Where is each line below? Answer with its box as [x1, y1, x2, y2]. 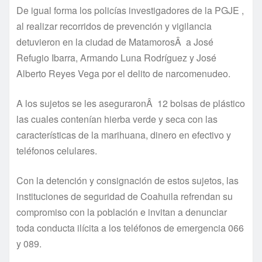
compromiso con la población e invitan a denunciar [16, 205, 227, 219]
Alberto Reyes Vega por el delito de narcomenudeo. [16, 66, 230, 80]
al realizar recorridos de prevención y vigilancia [16, 19, 212, 33]
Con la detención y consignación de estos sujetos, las [16, 173, 239, 187]
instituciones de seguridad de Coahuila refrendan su [16, 189, 233, 203]
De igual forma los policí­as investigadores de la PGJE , [16, 3, 244, 17]
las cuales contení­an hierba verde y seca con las [16, 112, 218, 126]
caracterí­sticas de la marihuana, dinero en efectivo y [16, 127, 231, 142]
